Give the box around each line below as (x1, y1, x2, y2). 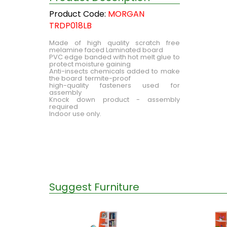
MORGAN (108, 8, 144, 20)
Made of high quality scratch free (49, 38, 180, 48)
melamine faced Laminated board (49, 45, 163, 55)
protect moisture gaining (49, 59, 131, 69)
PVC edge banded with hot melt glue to (49, 52, 180, 62)
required (49, 102, 78, 112)
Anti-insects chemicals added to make (49, 66, 180, 77)
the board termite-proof (49, 73, 131, 84)
